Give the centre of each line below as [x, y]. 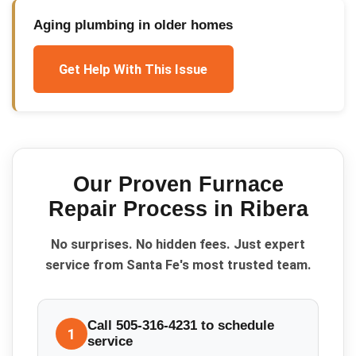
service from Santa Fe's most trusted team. [178, 265]
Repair [82, 209]
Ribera [274, 209]
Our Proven [135, 184]
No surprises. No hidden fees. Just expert [178, 244]
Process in [178, 209]
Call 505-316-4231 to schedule [181, 326]
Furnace [241, 184]
